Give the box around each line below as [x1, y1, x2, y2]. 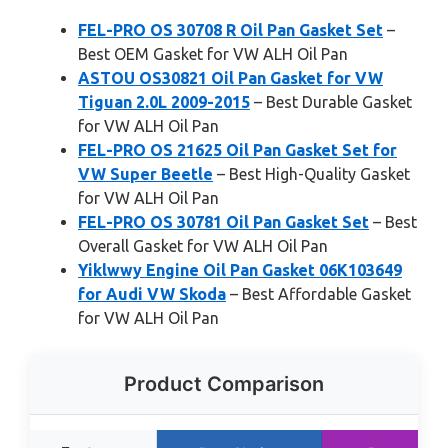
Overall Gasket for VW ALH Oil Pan [78, 237, 328, 256]
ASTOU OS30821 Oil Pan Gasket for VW [78, 69, 383, 88]
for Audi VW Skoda [78, 285, 226, 304]
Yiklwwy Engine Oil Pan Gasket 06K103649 [78, 261, 402, 280]
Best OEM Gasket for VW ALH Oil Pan [78, 45, 348, 64]
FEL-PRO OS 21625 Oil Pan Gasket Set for [78, 141, 397, 160]
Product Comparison [124, 372, 324, 397]
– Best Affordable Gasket [226, 285, 411, 304]
